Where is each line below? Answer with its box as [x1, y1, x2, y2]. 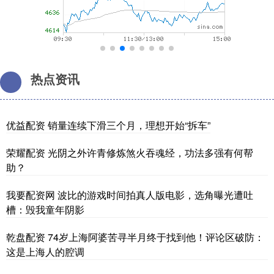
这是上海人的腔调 [6, 244, 84, 259]
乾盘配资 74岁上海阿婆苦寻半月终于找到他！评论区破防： [6, 229, 264, 244]
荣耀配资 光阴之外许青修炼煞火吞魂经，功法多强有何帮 [6, 145, 253, 160]
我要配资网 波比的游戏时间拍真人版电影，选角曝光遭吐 [6, 187, 253, 202]
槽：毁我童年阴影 [6, 202, 84, 217]
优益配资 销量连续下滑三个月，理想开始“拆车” [6, 117, 210, 132]
